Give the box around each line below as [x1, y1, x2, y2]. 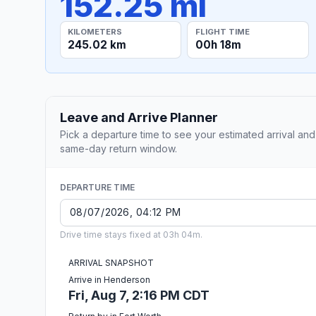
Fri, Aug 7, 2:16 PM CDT [68, 287, 209, 303]
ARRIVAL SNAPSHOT [68, 257, 154, 268]
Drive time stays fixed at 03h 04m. [60, 229, 202, 240]
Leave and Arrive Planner [60, 109, 218, 125]
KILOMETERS [68, 26, 123, 37]
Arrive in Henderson [68, 274, 150, 285]
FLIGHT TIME [195, 26, 250, 37]
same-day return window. [60, 142, 177, 154]
